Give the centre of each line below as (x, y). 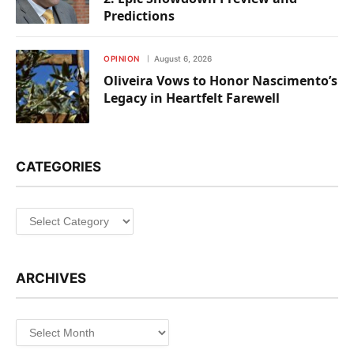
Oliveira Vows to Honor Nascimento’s (220, 81)
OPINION (122, 59)
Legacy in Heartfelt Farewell (192, 98)
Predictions (139, 16)
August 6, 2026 (183, 59)
